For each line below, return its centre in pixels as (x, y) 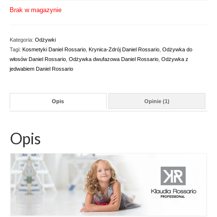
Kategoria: (22, 40)
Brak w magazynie (36, 10)
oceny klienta (28, 6)
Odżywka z (175, 59)
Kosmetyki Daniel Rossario (54, 49)
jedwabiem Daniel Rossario (41, 69)
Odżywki (45, 40)
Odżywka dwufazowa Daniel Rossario (114, 59)
